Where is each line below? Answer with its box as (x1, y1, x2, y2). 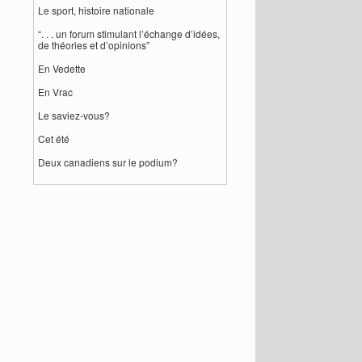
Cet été (38, 132, 70, 145)
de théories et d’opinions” (38, 38, 150, 52)
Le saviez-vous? (38, 108, 111, 122)
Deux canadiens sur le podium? (38, 155, 179, 169)
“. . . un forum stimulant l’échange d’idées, (38, 27, 221, 40)
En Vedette (38, 61, 86, 75)
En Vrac (38, 85, 74, 99)
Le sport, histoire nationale (38, 3, 155, 17)
